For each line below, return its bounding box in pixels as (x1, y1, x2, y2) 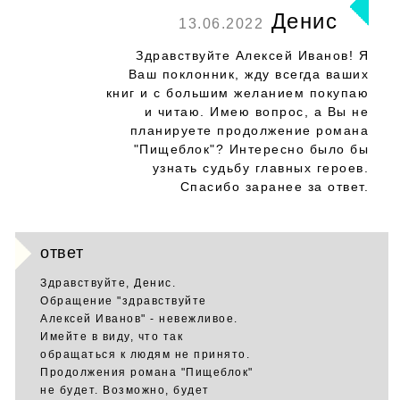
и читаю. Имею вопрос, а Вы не (144, 104, 369, 119)
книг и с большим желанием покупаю (105, 86, 369, 100)
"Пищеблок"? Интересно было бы (133, 142, 369, 156)
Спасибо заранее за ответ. (179, 179, 369, 194)
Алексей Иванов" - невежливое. (40, 312, 238, 325)
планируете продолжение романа (129, 123, 369, 137)
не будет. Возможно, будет (40, 384, 210, 396)
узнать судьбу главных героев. (152, 161, 369, 175)
